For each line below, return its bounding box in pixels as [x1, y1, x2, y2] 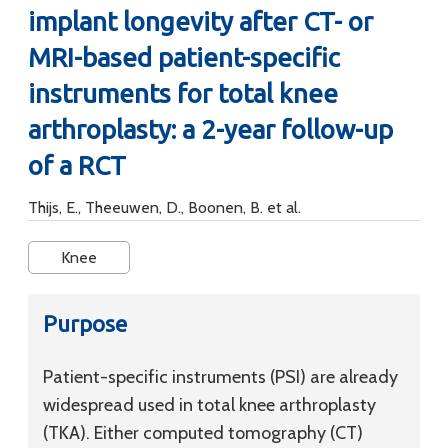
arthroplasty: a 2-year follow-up [28, 115, 393, 144]
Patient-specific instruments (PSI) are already [43, 366, 398, 388]
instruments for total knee [28, 79, 338, 108]
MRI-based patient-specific [28, 43, 340, 72]
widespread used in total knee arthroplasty [43, 394, 376, 416]
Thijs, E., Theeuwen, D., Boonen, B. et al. [28, 198, 301, 217]
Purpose [43, 311, 127, 336]
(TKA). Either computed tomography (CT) [43, 422, 363, 444]
